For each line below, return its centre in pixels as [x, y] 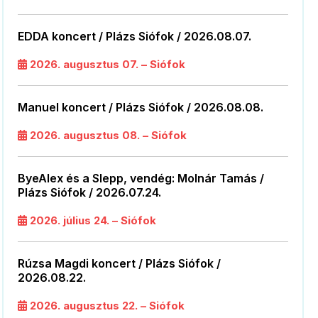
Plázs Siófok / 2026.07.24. [90, 193]
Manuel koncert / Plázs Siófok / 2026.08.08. [141, 108]
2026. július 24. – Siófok [92, 221]
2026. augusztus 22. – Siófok [106, 306]
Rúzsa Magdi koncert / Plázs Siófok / [120, 264]
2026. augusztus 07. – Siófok [106, 65]
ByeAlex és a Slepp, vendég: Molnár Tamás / [141, 179]
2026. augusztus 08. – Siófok [107, 136]
